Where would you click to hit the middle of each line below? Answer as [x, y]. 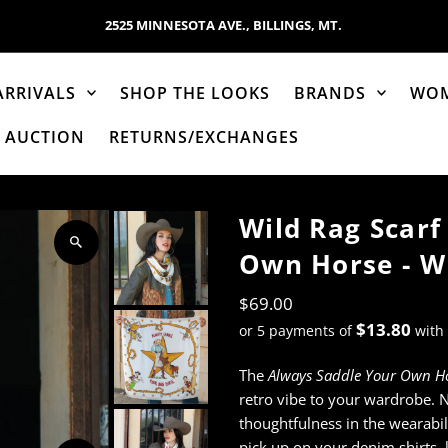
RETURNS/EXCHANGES [204, 136]
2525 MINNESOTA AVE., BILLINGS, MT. [224, 25]
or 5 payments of [297, 330]
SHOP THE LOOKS [195, 92]
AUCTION [45, 136]
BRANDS [330, 92]
